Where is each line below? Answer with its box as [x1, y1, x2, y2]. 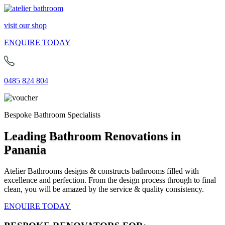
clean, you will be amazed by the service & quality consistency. [4, 184, 204, 193]
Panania [4, 143, 46, 156]
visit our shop [4, 21, 47, 30]
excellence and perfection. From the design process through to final [4, 175, 216, 184]
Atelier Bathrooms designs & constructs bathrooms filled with [4, 166, 199, 175]
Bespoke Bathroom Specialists [4, 110, 100, 119]
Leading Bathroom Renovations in [4, 129, 181, 143]
